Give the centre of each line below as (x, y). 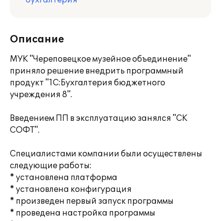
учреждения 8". (41, 95)
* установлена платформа (64, 178)
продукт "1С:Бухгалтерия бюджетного (88, 83)
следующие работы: (51, 166)
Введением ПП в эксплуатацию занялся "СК (99, 118)
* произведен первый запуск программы (92, 201)
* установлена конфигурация (71, 189)
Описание (37, 39)
